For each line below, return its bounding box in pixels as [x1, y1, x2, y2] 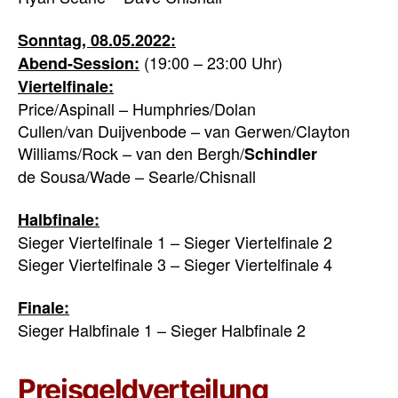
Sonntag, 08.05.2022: [18, 28, 176, 52]
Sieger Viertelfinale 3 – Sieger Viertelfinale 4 [18, 252, 332, 276]
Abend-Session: [18, 51, 139, 75]
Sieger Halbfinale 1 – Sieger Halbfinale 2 [18, 317, 306, 341]
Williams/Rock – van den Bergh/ [18, 140, 244, 164]
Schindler [244, 141, 317, 165]
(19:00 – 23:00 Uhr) [139, 50, 283, 74]
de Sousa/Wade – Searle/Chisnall [18, 163, 256, 187]
